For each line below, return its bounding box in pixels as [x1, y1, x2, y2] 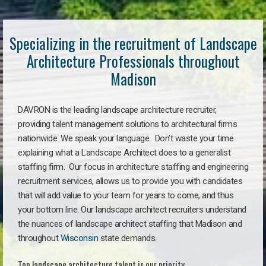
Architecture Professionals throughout [26, 50, 240, 72]
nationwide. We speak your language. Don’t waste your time [18, 133, 233, 144]
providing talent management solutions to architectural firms [18, 119, 237, 129]
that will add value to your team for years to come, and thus [18, 190, 233, 201]
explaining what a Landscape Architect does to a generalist [18, 147, 230, 158]
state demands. [98, 233, 157, 243]
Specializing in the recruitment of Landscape [9, 32, 257, 54]
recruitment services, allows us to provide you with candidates [18, 176, 242, 186]
